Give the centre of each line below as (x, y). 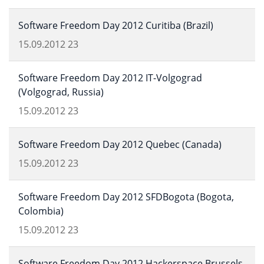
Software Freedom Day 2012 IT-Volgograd (110, 78)
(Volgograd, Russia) (61, 92)
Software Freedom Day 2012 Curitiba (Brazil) (116, 25)
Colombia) (41, 211)
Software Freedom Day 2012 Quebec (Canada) (120, 144)
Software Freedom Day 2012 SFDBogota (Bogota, (126, 197)
